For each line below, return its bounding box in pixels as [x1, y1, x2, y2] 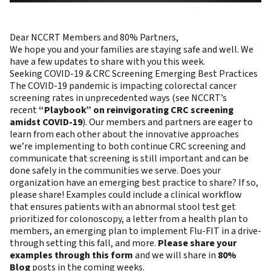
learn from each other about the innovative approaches [10, 128, 239, 142]
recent [10, 103, 39, 117]
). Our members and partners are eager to [82, 116, 253, 129]
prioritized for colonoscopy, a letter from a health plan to [10, 212, 248, 226]
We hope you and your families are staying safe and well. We [10, 43, 253, 57]
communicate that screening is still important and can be [10, 152, 249, 166]
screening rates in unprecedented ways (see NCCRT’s [10, 91, 227, 105]
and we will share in [133, 249, 218, 263]
